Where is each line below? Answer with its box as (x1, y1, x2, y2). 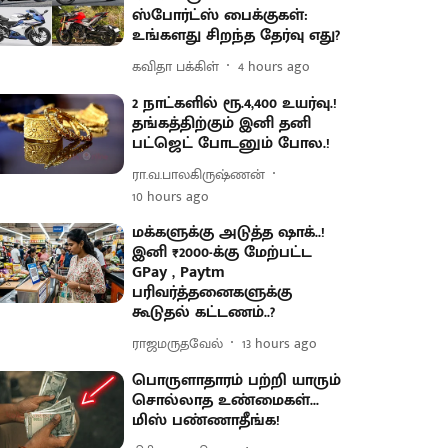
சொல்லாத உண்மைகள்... (132, 387, 320, 414)
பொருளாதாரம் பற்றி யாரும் (132, 367, 342, 394)
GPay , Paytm (132, 259, 226, 286)
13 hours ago (242, 331, 318, 355)
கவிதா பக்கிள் (132, 54, 220, 78)
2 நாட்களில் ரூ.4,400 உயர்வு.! (132, 90, 338, 117)
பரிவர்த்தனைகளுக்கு (132, 279, 293, 306)
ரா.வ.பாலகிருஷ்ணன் (132, 162, 266, 186)
